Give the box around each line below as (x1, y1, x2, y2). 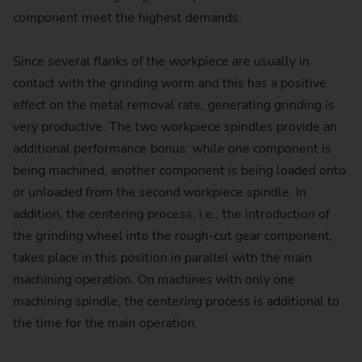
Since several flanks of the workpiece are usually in (13, 53, 309, 71)
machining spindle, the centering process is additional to (13, 293, 339, 311)
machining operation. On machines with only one (13, 271, 295, 289)
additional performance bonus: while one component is (13, 140, 331, 158)
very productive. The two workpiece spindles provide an (13, 118, 337, 137)
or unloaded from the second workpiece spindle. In (13, 183, 306, 202)
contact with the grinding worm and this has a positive (13, 74, 326, 93)
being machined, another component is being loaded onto (13, 162, 346, 180)
